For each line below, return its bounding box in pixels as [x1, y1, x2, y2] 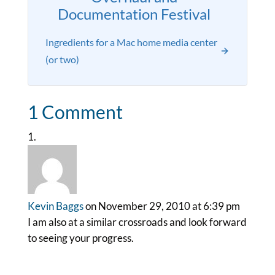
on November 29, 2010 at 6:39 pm [85, 199, 240, 212]
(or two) [45, 53, 79, 65]
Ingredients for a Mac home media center [45, 36, 217, 48]
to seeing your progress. [27, 231, 134, 244]
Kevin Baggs [27, 199, 83, 212]
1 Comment [27, 101, 123, 123]
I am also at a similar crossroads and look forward [27, 215, 247, 228]
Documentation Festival [58, 5, 211, 23]
